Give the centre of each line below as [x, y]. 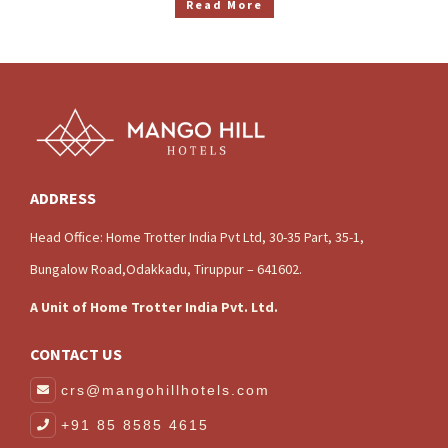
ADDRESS [63, 197]
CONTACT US [76, 353]
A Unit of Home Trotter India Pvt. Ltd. [154, 306]
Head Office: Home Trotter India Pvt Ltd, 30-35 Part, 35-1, [197, 236]
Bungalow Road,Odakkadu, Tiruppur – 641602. [166, 268]
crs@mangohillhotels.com [165, 389]
